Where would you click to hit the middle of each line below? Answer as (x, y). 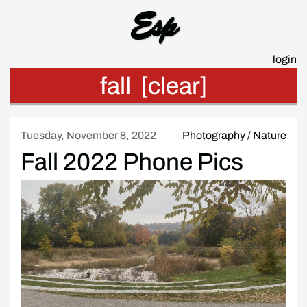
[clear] (174, 86)
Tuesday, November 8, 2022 (88, 135)
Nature (270, 135)
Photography (214, 135)
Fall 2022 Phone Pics (132, 162)
